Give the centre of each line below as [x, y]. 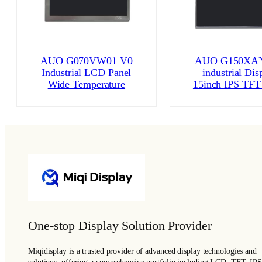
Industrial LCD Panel [87, 72]
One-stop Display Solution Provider [120, 226]
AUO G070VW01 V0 [87, 61]
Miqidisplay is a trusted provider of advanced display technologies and [142, 251]
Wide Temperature [87, 84]
